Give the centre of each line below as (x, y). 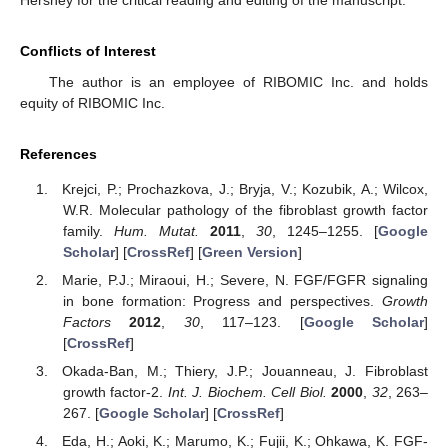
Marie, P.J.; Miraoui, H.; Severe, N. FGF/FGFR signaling (245, 279)
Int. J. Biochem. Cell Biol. (247, 391)
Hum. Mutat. (156, 230)
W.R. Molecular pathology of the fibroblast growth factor (245, 209)
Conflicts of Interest (88, 51)
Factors (86, 321)
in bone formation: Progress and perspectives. (222, 300)
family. (88, 230)
